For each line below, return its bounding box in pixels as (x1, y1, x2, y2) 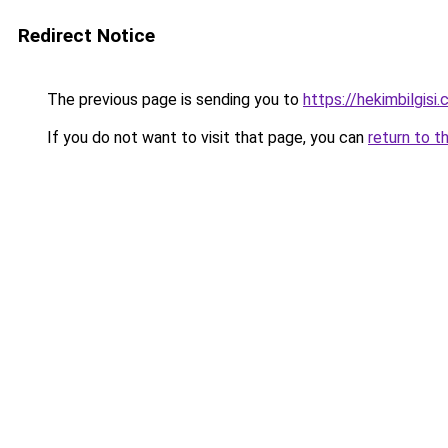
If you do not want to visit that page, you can (43, 128, 368, 147)
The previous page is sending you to (43, 90, 303, 109)
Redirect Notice (18, 24, 155, 47)
